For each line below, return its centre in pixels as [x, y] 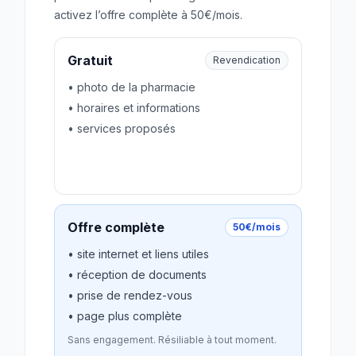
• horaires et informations [134, 108]
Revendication [247, 60]
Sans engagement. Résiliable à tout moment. [172, 340]
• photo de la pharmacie [132, 87]
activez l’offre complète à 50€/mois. [148, 15]
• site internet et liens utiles [138, 254]
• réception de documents [137, 275]
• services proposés [122, 128]
